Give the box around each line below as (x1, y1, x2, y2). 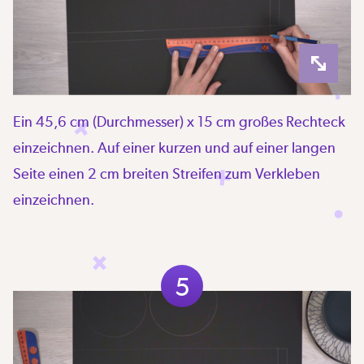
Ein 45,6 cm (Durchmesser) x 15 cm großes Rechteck (13, 112, 345, 130)
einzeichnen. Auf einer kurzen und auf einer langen (13, 138, 336, 156)
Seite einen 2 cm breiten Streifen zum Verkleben (13, 164, 320, 182)
